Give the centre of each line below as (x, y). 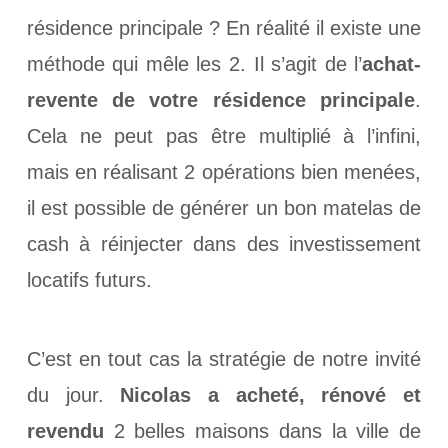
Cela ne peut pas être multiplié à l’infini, (224, 136)
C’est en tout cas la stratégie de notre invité (224, 359)
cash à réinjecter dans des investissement (224, 244)
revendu (65, 431)
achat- (392, 64)
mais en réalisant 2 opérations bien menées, (224, 172)
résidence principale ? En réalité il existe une (224, 28)
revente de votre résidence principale (221, 100)
